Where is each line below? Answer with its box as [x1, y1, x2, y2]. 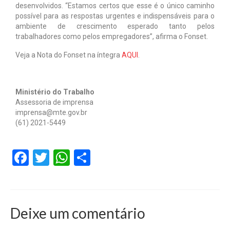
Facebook [29, 148, 102, 167]
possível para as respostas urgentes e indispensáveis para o [15, 11, 215, 20]
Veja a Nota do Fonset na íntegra [15, 50, 122, 59]
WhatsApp [70, 148, 146, 167]
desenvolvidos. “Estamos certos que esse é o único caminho [15, 1, 215, 10]
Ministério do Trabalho [15, 87, 94, 96]
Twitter [49, 148, 98, 167]
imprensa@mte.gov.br [15, 108, 87, 117]
